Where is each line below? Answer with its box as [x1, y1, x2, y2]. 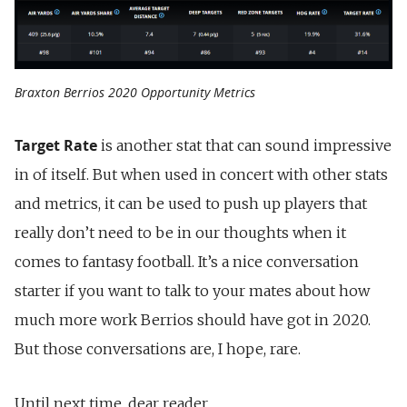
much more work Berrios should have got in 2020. [15, 311, 371, 330]
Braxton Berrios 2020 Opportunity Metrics [15, 84, 255, 102]
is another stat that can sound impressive [97, 136, 392, 155]
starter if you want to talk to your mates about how [15, 282, 370, 301]
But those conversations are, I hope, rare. [15, 340, 301, 359]
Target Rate [15, 135, 97, 156]
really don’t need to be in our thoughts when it [15, 223, 346, 243]
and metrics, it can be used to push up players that [15, 194, 367, 213]
